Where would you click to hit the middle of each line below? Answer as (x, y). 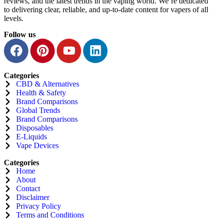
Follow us (20, 34)
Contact (28, 188)
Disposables (35, 128)
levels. (14, 18)
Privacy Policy (39, 206)
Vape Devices (37, 145)
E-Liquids (32, 136)
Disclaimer (33, 197)
